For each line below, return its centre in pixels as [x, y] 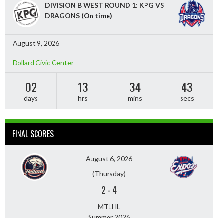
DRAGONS [62, 15]
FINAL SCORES [33, 134]
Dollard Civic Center [43, 63]
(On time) [96, 15]
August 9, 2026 [36, 43]
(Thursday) [109, 174]
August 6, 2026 [109, 159]
